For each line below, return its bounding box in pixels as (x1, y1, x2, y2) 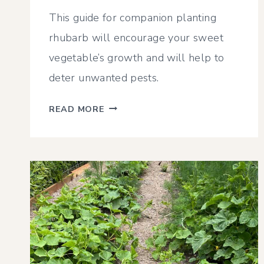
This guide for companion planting (49, 10, 216, 25)
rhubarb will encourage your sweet (49, 30, 223, 45)
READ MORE (49, 103, 105, 115)
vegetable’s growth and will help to (49, 50, 225, 65)
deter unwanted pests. (49, 70, 159, 85)
